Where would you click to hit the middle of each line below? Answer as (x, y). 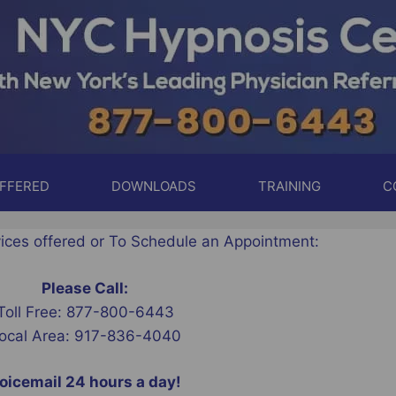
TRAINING (289, 186)
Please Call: (85, 288)
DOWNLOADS (154, 186)
